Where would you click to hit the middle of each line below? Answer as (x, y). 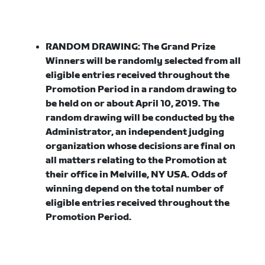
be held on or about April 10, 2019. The (133, 104)
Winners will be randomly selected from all (143, 61)
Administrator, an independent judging (135, 132)
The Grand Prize (179, 47)
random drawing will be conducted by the (140, 118)
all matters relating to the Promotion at (136, 161)
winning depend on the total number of (135, 189)
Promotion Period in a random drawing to (141, 90)
